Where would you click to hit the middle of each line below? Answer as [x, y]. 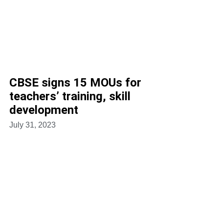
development [44, 110]
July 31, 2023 [32, 125]
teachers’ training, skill [70, 97]
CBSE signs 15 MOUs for [75, 83]
